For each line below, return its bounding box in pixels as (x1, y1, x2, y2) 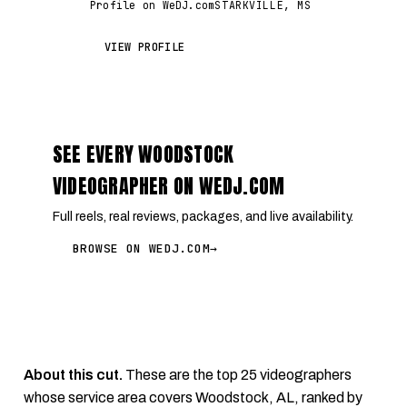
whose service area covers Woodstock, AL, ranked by (24, 390, 362, 405)
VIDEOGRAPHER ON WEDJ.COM (53, 171, 285, 201)
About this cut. (24, 367, 123, 382)
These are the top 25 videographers (123, 367, 352, 382)
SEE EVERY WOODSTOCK (53, 139, 234, 169)
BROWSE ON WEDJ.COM (73, 241, 211, 256)
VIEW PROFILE (104, 40, 185, 55)
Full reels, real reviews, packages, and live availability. (53, 210, 353, 223)
